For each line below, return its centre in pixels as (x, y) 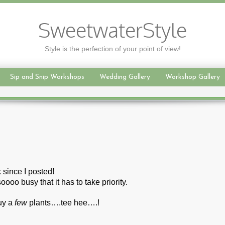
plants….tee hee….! (63, 203)
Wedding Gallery (125, 77)
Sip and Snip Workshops (47, 77)
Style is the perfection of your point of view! (113, 49)
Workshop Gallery (192, 77)
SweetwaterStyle (113, 31)
